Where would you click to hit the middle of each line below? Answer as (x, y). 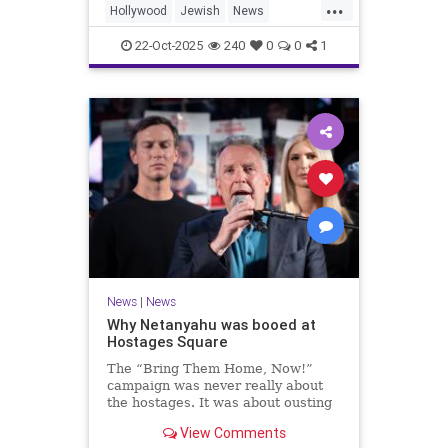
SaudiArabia (143, 43)
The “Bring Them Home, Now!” (209, 369)
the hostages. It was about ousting (219, 403)
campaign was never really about (214, 386)
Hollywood (138, 11)
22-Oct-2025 (167, 46)
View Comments (231, 432)
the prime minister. (168, 420)
